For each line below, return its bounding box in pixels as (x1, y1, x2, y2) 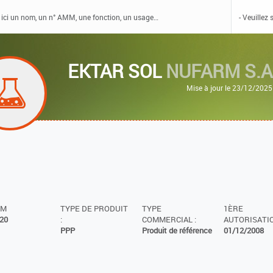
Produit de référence (141, 225, 212, 236)
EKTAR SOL (68, 58, 166, 83)
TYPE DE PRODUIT (60, 203, 128, 214)
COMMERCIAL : (141, 214, 196, 225)
